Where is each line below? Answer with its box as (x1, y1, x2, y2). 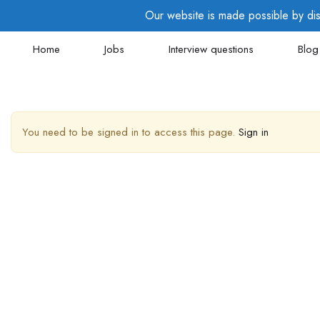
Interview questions (169, 41, 254, 57)
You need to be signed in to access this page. (22, 124, 239, 140)
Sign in (239, 124, 269, 140)
